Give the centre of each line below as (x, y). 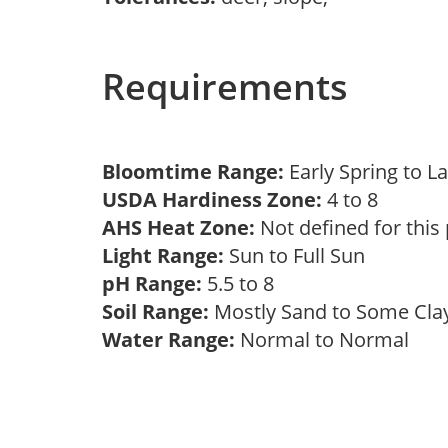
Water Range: (168, 339)
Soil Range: (155, 311)
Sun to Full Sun (299, 255)
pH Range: (152, 283)
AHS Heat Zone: (178, 227)
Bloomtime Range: (195, 171)
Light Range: (163, 255)
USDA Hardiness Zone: (212, 199)
